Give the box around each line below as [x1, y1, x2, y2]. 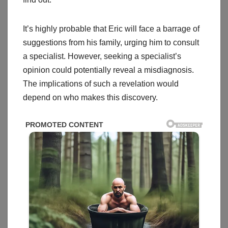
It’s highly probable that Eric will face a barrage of [23, 24, 199, 34]
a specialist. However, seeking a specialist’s [23, 52, 181, 61]
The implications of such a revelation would [23, 79, 179, 89]
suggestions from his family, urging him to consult [23, 38, 199, 47]
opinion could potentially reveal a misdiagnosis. [23, 66, 194, 75]
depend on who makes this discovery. [23, 93, 158, 102]
